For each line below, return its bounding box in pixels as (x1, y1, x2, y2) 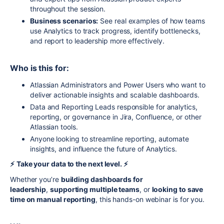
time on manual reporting (10, 194, 95, 203)
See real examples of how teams (98, 16, 205, 25)
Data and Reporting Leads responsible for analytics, (30, 102, 197, 111)
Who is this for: (10, 62, 69, 73)
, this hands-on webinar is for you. (95, 194, 205, 203)
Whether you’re (10, 174, 61, 183)
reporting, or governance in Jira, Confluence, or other (30, 112, 201, 121)
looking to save (151, 184, 203, 193)
